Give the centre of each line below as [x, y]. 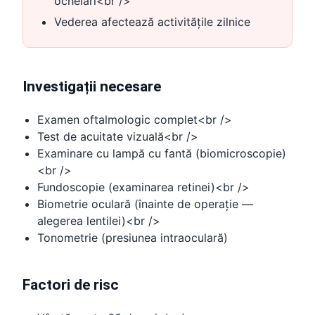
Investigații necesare [92, 86]
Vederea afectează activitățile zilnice [152, 22]
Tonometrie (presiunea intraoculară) [133, 238]
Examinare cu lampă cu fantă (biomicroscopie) [162, 153]
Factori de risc [71, 285]
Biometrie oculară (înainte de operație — [145, 204]
